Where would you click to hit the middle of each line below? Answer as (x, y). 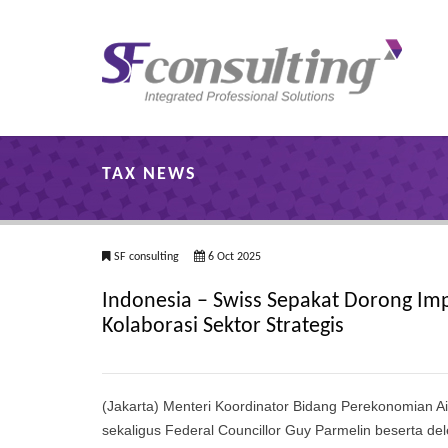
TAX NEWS (149, 174)
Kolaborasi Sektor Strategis (223, 326)
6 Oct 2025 (233, 257)
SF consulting (146, 257)
